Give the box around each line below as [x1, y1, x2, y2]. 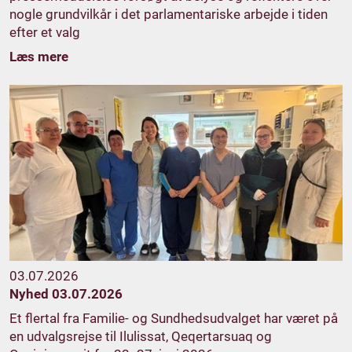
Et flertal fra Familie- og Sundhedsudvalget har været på [9, 310, 338, 327]
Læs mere [9, 48, 68, 64]
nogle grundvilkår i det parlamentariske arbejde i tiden [9, 5, 328, 22]
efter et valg [9, 24, 80, 40]
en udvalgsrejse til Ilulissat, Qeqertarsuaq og [9, 328, 272, 345]
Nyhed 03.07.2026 [9, 286, 123, 302]
